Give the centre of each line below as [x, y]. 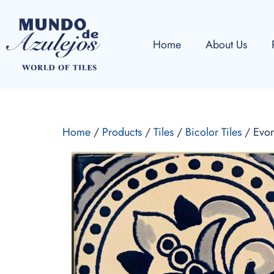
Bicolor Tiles [213, 132]
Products [122, 132]
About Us [226, 44]
